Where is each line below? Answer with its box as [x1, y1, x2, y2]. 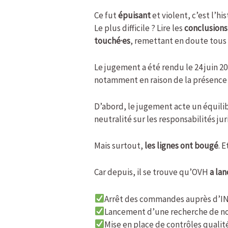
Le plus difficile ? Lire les [94, 22, 185, 34]
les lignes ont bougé [145, 140, 219, 152]
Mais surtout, [94, 140, 145, 152]
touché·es [94, 35, 131, 46]
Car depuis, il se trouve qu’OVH [94, 166, 210, 178]
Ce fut [94, 9, 119, 21]
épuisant [118, 9, 151, 21]
